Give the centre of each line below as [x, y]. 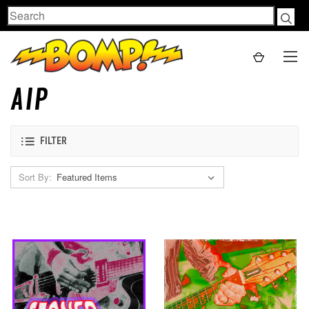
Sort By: [35, 177]
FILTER [53, 141]
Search [24, 13]
